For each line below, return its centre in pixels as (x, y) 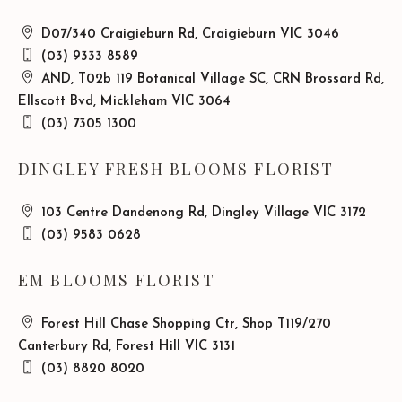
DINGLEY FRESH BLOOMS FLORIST (176, 169)
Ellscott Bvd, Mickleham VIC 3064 (124, 102)
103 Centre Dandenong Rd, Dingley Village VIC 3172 (201, 213)
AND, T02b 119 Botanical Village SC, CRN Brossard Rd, (210, 79)
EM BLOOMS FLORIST (117, 280)
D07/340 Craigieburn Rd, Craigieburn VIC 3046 (188, 35)
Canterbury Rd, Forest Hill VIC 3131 (127, 347)
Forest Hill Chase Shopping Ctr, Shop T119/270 (184, 324)
